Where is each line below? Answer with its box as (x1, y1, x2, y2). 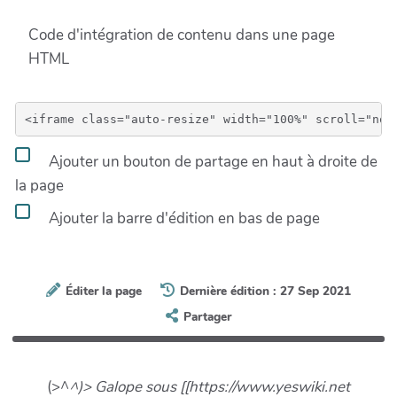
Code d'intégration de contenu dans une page (28, 25, 335, 45)
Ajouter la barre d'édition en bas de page (45, 207, 320, 229)
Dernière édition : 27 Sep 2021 (179, 282, 351, 300)
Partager (183, 308, 231, 326)
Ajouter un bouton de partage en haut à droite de (45, 151, 378, 172)
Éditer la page (66, 282, 143, 300)
